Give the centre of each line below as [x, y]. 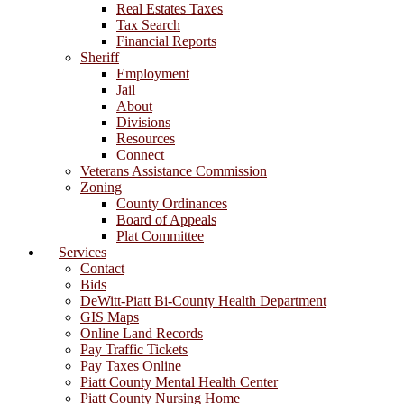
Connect [140, 154]
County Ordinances [172, 203]
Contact [102, 268]
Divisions [143, 122]
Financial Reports [166, 41]
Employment [153, 73]
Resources [146, 138]
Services [83, 252]
